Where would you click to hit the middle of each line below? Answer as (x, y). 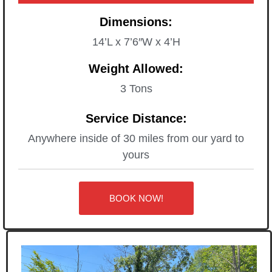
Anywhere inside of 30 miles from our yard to (136, 138)
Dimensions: (136, 22)
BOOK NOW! (136, 198)
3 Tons (136, 88)
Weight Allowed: (136, 68)
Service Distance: (136, 118)
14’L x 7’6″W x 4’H (136, 42)
